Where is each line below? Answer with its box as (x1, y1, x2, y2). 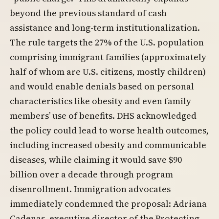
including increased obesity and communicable (10, 139, 206, 151)
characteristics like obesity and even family (10, 95, 191, 107)
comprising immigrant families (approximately (10, 51, 206, 63)
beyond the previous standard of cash (10, 7, 167, 19)
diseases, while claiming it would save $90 (10, 153, 182, 166)
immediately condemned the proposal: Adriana (10, 197, 207, 210)
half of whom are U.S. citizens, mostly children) (10, 66, 206, 78)
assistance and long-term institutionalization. (10, 22, 200, 34)
